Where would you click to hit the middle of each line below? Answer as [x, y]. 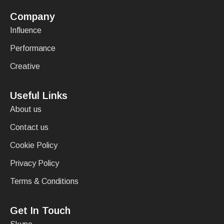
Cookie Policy [34, 145]
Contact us [29, 127]
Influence [26, 30]
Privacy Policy [34, 163]
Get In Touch [40, 210]
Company [32, 16]
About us [26, 109]
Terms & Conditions [44, 181]
